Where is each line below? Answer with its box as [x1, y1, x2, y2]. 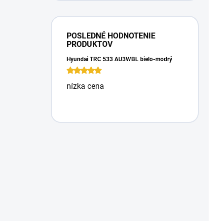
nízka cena [67, 81, 104, 91]
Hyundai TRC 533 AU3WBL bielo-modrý [67, 55, 172, 63]
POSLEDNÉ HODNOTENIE [67, 31, 155, 40]
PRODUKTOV [67, 39, 112, 49]
